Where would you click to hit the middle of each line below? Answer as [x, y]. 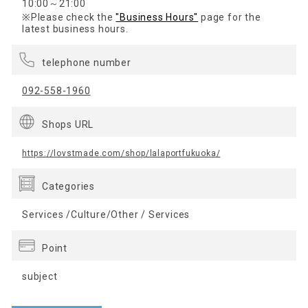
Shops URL [68, 125]
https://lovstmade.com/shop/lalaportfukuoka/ [121, 154]
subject [40, 277]
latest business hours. [75, 29]
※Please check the [69, 18]
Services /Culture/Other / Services [106, 215]
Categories [68, 187]
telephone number [87, 63]
